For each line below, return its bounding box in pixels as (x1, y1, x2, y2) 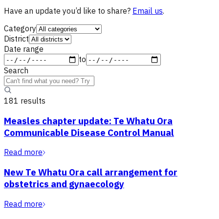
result (19, 96, 42, 106)
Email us (132, 6, 163, 16)
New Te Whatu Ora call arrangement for (4, 166, 177, 178)
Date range (4, 44, 44, 54)
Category (4, 23, 36, 33)
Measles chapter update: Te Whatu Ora (4, 114, 173, 127)
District (4, 34, 29, 44)
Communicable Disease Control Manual (4, 126, 174, 138)
